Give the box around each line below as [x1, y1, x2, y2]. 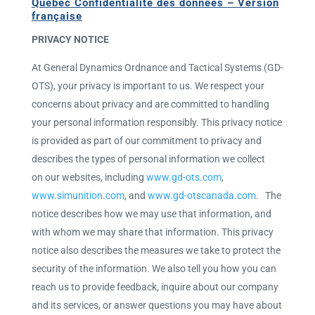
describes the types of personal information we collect [31, 153, 265, 165]
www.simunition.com [31, 190, 124, 201]
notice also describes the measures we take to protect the [31, 245, 281, 256]
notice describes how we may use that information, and [31, 208, 271, 219]
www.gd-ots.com [146, 172, 221, 183]
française [31, 10, 82, 22]
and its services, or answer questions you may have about [31, 300, 282, 311]
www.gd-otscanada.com [147, 190, 256, 201]
